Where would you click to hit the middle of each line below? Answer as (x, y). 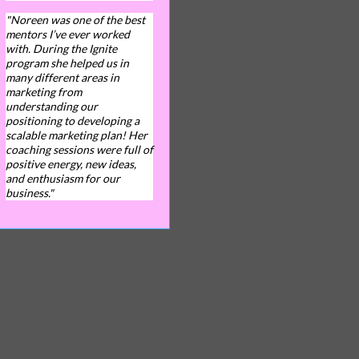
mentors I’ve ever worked (67, 34)
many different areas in (62, 77)
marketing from (43, 92)
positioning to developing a (72, 121)
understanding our (51, 106)
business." (29, 193)
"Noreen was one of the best (75, 20)
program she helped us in (67, 63)
